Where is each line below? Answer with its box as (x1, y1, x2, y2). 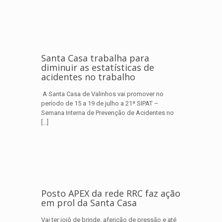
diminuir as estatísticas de (41, 61, 154, 73)
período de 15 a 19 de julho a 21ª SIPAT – (41, 100, 159, 107)
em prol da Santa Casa (41, 197, 139, 209)
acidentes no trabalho (41, 71, 135, 83)
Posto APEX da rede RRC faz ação (41, 187, 180, 199)
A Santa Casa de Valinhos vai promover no (41, 90, 164, 98)
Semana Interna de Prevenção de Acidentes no (41, 109, 174, 116)
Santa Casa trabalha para (41, 52, 149, 64)
